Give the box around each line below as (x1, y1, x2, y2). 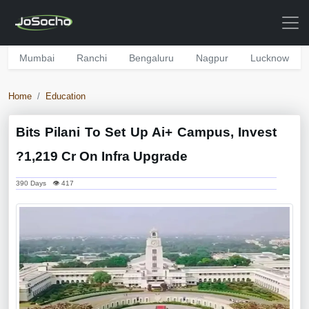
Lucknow (250, 52, 289, 63)
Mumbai (19, 52, 54, 63)
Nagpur (196, 52, 228, 63)
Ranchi (77, 52, 107, 63)
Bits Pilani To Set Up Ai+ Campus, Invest (16, 125, 277, 139)
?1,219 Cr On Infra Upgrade (16, 149, 188, 163)
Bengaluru (129, 52, 174, 63)
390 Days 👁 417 (16, 179, 74, 187)
